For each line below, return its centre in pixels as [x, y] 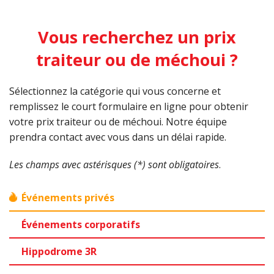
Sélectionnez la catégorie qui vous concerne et [115, 91]
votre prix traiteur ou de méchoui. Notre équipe [118, 122]
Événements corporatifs [81, 225]
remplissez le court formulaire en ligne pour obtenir [129, 107]
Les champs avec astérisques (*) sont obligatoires [114, 165]
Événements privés [68, 198]
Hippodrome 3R [59, 252]
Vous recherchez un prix [137, 37]
